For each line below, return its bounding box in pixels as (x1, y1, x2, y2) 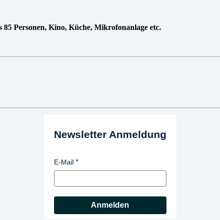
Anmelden (91, 201, 129, 210)
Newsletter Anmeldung (54, 128, 166, 140)
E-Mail (54, 158, 74, 166)
